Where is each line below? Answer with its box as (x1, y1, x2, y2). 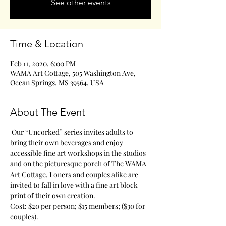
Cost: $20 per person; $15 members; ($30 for (10, 201, 147, 211)
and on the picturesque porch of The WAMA (10, 159, 148, 168)
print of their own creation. (10, 191, 95, 200)
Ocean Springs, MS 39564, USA (10, 78, 104, 87)
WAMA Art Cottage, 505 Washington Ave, (10, 68, 136, 78)
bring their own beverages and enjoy (10, 138, 125, 147)
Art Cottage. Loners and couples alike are (10, 169, 140, 179)
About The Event (10, 106, 85, 118)
